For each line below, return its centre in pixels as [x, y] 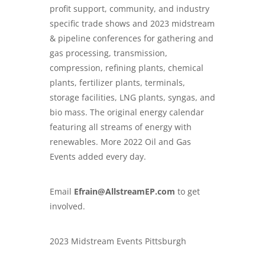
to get [188, 191]
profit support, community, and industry [130, 8]
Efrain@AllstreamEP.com [125, 191]
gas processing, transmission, [109, 53]
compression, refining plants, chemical [127, 67]
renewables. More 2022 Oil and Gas [120, 141]
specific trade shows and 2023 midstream [132, 23]
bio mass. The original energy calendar [127, 112]
